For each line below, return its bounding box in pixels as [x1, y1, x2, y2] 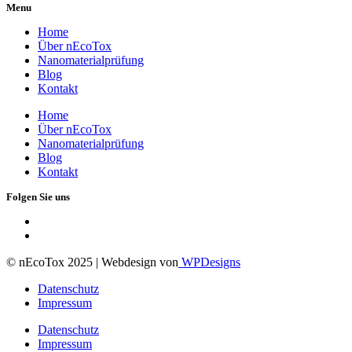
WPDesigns [178, 255, 240, 269]
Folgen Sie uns [6, 190, 70, 203]
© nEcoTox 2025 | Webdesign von [6, 255, 178, 269]
